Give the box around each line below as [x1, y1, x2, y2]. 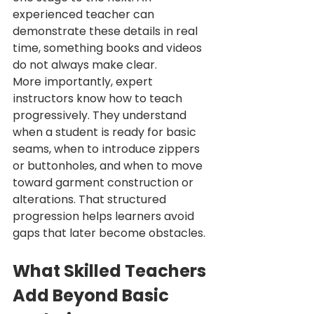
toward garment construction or [13, 175, 196, 191]
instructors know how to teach [13, 90, 185, 107]
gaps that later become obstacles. [13, 225, 205, 242]
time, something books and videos [13, 40, 205, 57]
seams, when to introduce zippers [13, 141, 203, 158]
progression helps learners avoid [13, 208, 197, 225]
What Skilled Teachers [13, 259, 210, 283]
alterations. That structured [13, 191, 169, 208]
